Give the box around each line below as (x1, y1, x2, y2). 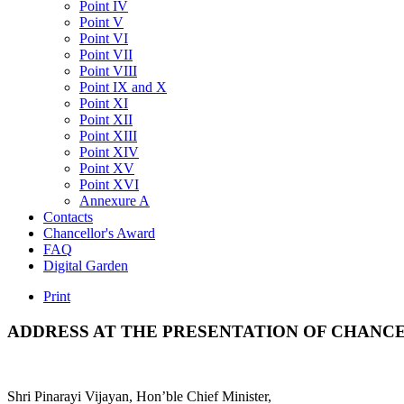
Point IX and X (79, 79, 167, 95)
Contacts (43, 209, 93, 225)
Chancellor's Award (43, 225, 155, 241)
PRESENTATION (162, 321, 298, 341)
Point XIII (79, 128, 137, 143)
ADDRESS (7, 321, 89, 341)
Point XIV (79, 144, 139, 160)
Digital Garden (43, 258, 128, 273)
